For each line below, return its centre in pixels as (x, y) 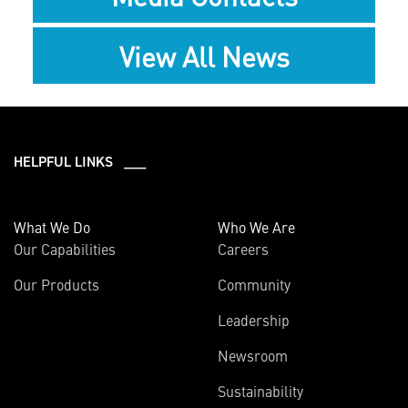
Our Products (56, 284)
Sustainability (260, 390)
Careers (243, 248)
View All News (204, 55)
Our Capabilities (65, 248)
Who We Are (256, 226)
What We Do (52, 226)
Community (254, 284)
